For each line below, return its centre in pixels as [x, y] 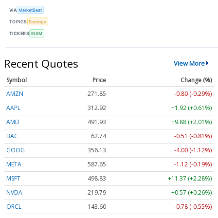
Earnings [38, 21]
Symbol [17, 80]
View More [189, 64]
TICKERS [19, 34]
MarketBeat [30, 10]
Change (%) [196, 80]
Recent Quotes [41, 63]
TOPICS [18, 21]
